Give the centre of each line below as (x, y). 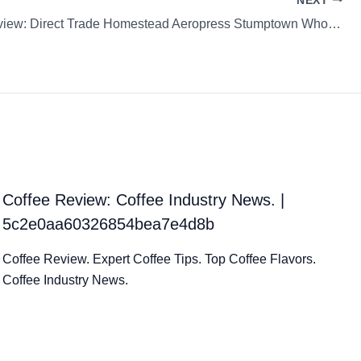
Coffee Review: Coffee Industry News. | (144, 199)
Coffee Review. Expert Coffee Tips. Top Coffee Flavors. (160, 259)
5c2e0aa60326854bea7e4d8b (109, 224)
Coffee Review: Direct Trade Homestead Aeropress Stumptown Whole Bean (335, 23)
